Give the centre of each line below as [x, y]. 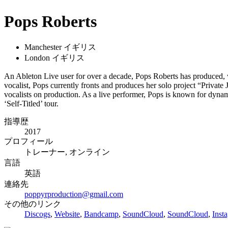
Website [67, 214]
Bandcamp [101, 214]
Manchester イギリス [60, 47]
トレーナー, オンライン [67, 152]
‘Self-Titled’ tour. [31, 103]
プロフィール [28, 141]
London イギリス [54, 58]
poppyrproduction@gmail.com [74, 194]
